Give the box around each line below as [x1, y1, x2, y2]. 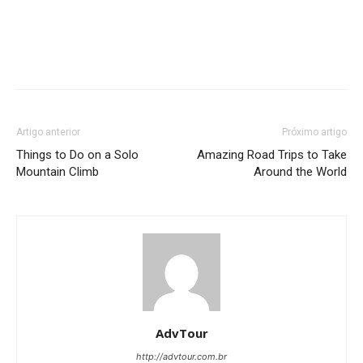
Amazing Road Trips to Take [197, 147, 347, 162]
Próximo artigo [282, 126, 347, 138]
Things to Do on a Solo [16, 147, 139, 162]
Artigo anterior [16, 126, 80, 138]
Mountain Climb [16, 164, 99, 179]
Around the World [254, 164, 347, 179]
